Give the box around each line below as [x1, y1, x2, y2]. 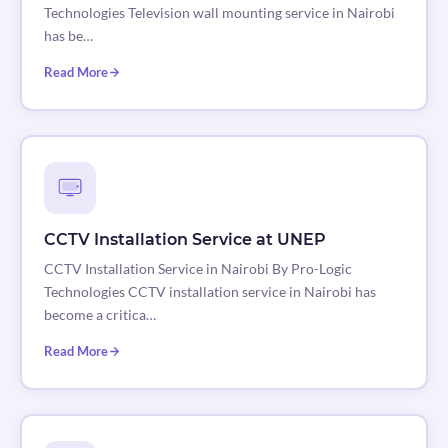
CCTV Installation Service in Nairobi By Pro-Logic [43, 260, 352, 278]
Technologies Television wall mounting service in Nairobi [43, 4, 395, 22]
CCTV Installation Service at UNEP [43, 230, 326, 250]
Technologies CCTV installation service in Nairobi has [43, 283, 376, 301]
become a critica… [43, 306, 156, 324]
